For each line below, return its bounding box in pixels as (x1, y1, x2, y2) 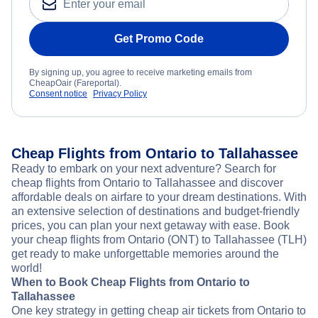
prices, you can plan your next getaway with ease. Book (11, 219, 290, 232)
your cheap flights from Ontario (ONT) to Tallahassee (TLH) (11, 234, 307, 246)
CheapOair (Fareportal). (29, 78, 121, 89)
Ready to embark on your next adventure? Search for (11, 163, 276, 175)
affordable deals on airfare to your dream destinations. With (11, 191, 307, 204)
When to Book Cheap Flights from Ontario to (11, 276, 250, 289)
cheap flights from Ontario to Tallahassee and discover (11, 177, 283, 190)
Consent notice (29, 89, 87, 99)
